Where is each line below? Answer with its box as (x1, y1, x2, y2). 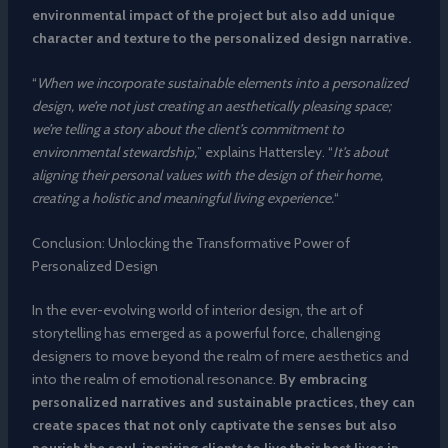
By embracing (278, 370, 367, 389)
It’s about (332, 142, 388, 161)
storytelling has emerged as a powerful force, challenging (31, 324, 380, 343)
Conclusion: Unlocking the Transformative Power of (31, 234, 350, 253)
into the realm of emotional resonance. (31, 370, 279, 389)
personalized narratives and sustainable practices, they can (31, 393, 415, 412)
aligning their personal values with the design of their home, (31, 165, 383, 184)
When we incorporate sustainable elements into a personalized (36, 73, 408, 92)
